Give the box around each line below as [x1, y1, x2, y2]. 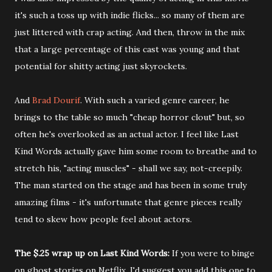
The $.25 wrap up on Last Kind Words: [15, 247, 172, 259]
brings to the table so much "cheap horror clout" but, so [15, 111, 245, 123]
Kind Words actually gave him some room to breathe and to [15, 145, 257, 157]
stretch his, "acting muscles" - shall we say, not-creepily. [15, 162, 242, 174]
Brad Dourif [32, 94, 80, 106]
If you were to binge [172, 247, 254, 259]
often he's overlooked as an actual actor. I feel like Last [15, 128, 239, 140]
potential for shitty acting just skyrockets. [15, 60, 187, 72]
